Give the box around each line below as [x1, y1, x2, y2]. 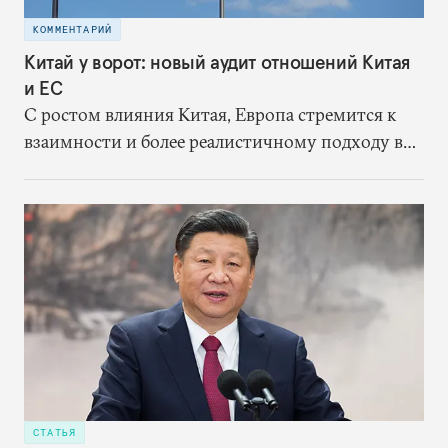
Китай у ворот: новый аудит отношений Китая [24, 49, 411, 74]
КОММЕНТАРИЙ [33, 23, 113, 37]
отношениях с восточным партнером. [24, 156, 335, 180]
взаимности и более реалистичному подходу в [24, 129, 403, 153]
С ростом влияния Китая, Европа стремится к [24, 102, 396, 126]
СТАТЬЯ [33, 425, 77, 439]
